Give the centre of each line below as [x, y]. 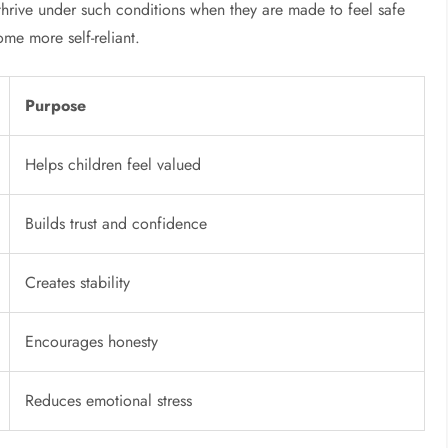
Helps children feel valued [113, 165]
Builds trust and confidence [116, 224]
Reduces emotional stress [109, 401]
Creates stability [78, 283]
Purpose [56, 106]
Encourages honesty [92, 342]
